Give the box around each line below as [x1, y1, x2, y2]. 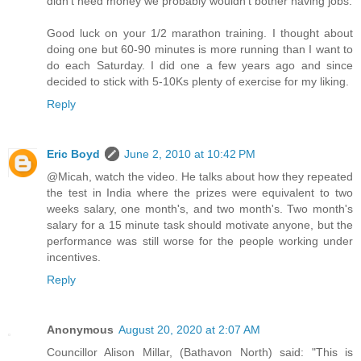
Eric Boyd [47, 147, 100, 160]
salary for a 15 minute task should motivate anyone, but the [47, 218, 353, 231]
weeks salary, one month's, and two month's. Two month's [47, 201, 353, 215]
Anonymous [47, 322, 114, 336]
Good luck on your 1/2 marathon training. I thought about [47, 26, 353, 39]
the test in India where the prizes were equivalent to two [47, 185, 353, 199]
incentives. [47, 250, 101, 263]
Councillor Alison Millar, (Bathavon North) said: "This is [47, 345, 353, 359]
